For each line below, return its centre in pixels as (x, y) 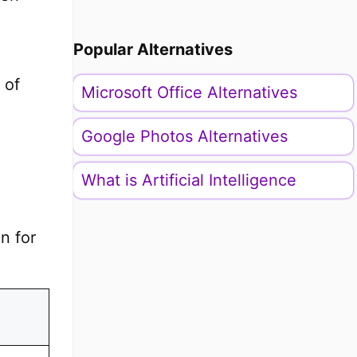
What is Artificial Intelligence (188, 180)
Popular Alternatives (153, 49)
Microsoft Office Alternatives (189, 92)
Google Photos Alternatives (184, 136)
